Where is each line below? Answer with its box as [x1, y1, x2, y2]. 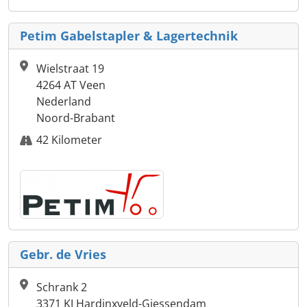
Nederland [36, 94, 91, 110]
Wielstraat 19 [36, 61, 104, 77]
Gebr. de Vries [20, 246, 106, 263]
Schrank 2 [36, 280, 87, 295]
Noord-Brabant [36, 110, 115, 126]
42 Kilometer [36, 132, 102, 148]
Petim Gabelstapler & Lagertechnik [20, 27, 238, 45]
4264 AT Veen [36, 77, 106, 93]
